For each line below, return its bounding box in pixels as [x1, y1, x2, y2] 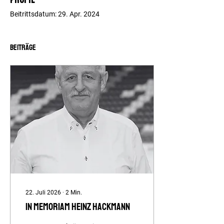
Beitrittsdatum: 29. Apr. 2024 [10, 10, 99, 18]
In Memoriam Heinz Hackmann [25, 200, 130, 213]
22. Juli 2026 [25, 189, 61, 196]
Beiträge [10, 42, 36, 52]
